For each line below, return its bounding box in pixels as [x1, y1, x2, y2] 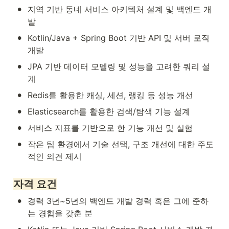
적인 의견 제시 [28, 151, 82, 162]
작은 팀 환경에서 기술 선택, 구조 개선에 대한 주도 [28, 139, 214, 149]
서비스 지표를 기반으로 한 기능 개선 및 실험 [28, 122, 193, 133]
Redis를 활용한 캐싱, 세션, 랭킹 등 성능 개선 [28, 89, 193, 100]
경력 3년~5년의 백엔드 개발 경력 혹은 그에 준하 [28, 196, 209, 207]
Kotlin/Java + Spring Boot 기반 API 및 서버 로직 [28, 32, 210, 43]
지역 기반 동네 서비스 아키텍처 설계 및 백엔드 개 [28, 4, 212, 14]
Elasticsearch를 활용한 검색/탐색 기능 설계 [28, 106, 190, 117]
